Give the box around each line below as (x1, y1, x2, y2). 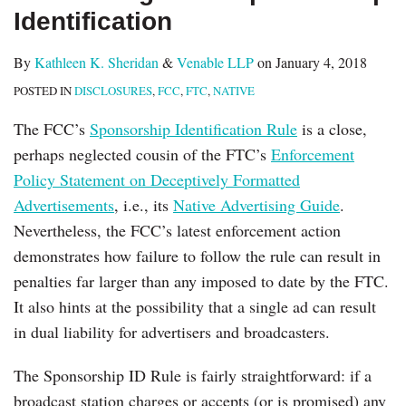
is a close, (297, 117, 367, 140)
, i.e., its (114, 193, 173, 216)
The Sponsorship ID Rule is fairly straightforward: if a (14, 363, 372, 386)
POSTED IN (14, 82, 74, 99)
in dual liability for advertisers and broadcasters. (14, 320, 330, 343)
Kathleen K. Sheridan (34, 52, 159, 72)
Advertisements (14, 193, 114, 216)
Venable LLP (177, 52, 254, 72)
